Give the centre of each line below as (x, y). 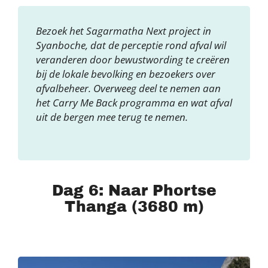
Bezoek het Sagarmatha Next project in (124, 31)
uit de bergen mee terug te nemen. (112, 117)
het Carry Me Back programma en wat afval (134, 102)
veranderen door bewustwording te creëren (133, 59)
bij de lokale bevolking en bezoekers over (126, 74)
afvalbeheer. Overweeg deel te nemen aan (128, 88)
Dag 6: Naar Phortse (134, 190)
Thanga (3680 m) (134, 206)
